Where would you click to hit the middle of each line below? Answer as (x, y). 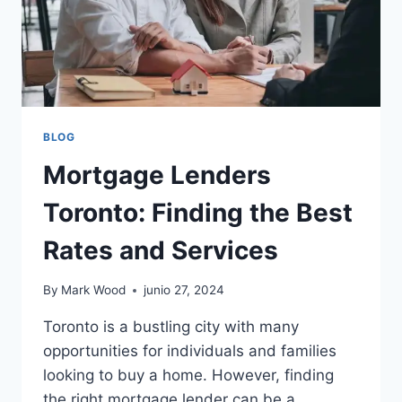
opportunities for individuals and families (190, 351)
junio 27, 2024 (184, 290)
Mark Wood (94, 290)
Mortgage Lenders (157, 175)
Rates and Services (161, 250)
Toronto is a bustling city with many (171, 327)
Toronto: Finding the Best (198, 212)
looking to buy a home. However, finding (188, 376)
